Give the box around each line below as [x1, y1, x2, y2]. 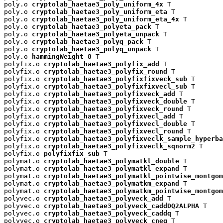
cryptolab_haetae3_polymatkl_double [44, 157, 179, 165]
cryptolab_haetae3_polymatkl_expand [44, 164, 179, 172]
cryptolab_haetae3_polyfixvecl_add [44, 112, 175, 120]
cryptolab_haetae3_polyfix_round [44, 67, 167, 75]
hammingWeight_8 [32, 52, 92, 60]
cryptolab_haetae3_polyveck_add [44, 194, 163, 202]
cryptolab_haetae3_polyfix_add [44, 60, 159, 68]
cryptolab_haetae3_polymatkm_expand [44, 179, 179, 187]
